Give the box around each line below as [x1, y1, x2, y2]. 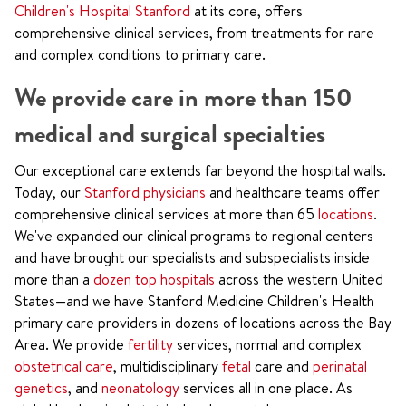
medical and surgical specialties [14, 118, 325, 150]
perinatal [313, 356, 367, 376]
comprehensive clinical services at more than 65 [14, 204, 318, 224]
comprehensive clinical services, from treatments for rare [14, 23, 374, 43]
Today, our [14, 182, 84, 202]
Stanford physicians [84, 182, 206, 202]
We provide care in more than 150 [14, 82, 353, 114]
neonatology [101, 378, 179, 398]
